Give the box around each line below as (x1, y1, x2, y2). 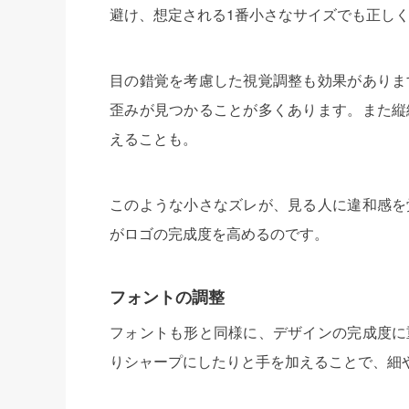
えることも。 (110, 127, 197, 149)
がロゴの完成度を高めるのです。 (110, 222, 329, 244)
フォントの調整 (110, 284, 225, 308)
